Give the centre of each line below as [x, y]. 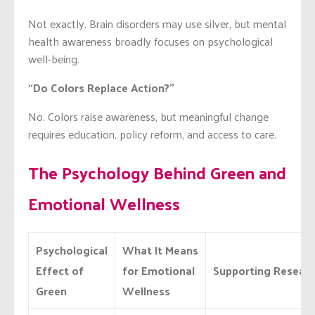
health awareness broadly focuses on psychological [150, 41]
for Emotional [159, 271]
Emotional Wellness [104, 203]
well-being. [54, 58]
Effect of [60, 271]
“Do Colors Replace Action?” [101, 87]
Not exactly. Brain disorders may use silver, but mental [157, 23]
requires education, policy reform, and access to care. [152, 134]
